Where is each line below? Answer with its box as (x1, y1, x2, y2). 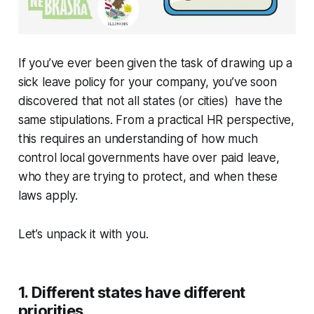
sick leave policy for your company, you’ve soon (18, 75, 277, 90)
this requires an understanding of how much (18, 132, 258, 146)
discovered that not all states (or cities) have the (18, 94, 282, 109)
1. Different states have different (18, 283, 245, 302)
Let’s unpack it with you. (18, 227, 152, 242)
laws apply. (18, 189, 78, 203)
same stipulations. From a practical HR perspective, (18, 113, 295, 128)
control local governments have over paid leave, (18, 151, 280, 165)
